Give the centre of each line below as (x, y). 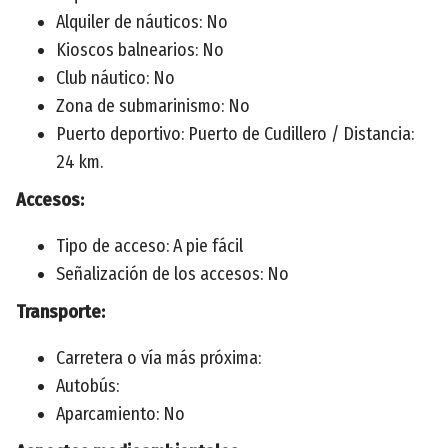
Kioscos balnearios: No (140, 49)
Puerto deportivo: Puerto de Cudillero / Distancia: (235, 133)
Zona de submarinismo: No (153, 105)
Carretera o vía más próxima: (158, 357)
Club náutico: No (115, 77)
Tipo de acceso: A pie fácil (149, 245)
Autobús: (87, 385)
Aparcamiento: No (120, 413)
